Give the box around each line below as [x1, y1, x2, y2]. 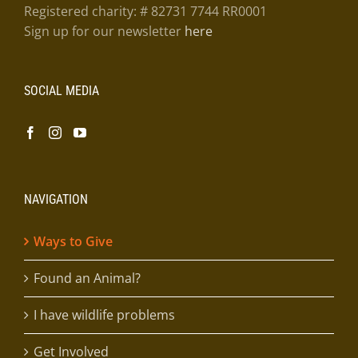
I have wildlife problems [34, 305, 175, 324]
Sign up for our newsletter [24, 22, 185, 40]
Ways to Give [34, 232, 113, 250]
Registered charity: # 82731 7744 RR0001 [24, 2, 267, 20]
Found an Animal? [34, 268, 141, 287]
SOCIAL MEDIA [24, 82, 99, 98]
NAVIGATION [24, 191, 88, 207]
